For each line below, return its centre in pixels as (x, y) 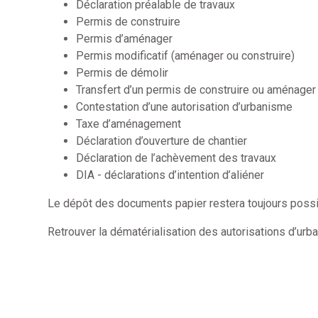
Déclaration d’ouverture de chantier (162, 141)
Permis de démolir (122, 72)
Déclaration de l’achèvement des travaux (176, 158)
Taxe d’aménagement (129, 124)
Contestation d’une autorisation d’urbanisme (185, 106)
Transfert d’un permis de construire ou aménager (196, 89)
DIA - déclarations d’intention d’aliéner (170, 175)
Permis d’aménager (125, 38)
